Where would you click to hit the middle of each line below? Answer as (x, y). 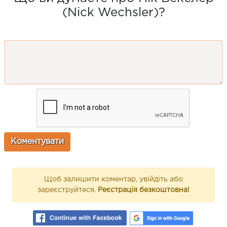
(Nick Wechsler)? (113, 12)
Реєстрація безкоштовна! (144, 190)
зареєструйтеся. (68, 190)
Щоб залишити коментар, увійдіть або (113, 179)
